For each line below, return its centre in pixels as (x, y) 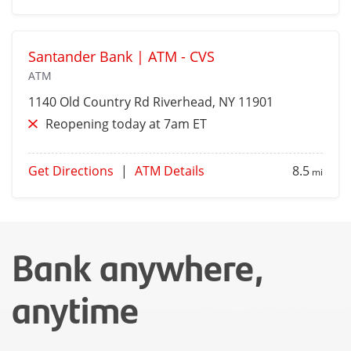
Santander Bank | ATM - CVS (121, 57)
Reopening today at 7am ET (126, 124)
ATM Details (170, 171)
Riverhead (183, 102)
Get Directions (71, 171)
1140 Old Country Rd (90, 102)
